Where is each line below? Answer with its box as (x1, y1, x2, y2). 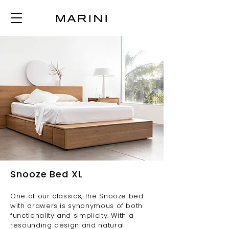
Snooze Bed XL (10, 168, 83, 180)
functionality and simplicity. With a (10, 211, 134, 220)
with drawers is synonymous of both (10, 201, 143, 211)
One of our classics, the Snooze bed (10, 191, 144, 201)
